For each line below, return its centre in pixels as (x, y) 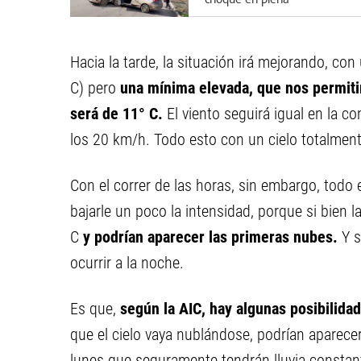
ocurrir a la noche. (127, 263)
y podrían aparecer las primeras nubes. (210, 237)
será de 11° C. (116, 114)
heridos (224, 29)
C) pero (95, 88)
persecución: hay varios (265, 13)
